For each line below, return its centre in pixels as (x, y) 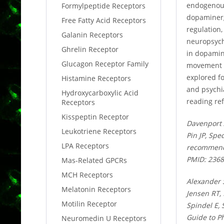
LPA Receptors (85, 146)
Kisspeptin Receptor (95, 117)
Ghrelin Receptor (90, 49)
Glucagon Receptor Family (105, 64)
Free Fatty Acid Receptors (104, 20)
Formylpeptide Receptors (103, 6)
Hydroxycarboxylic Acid (100, 93)
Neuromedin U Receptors (104, 218)
